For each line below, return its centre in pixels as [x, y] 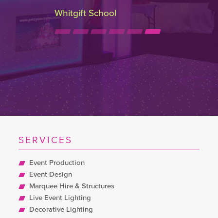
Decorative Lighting [61, 209]
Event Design [51, 174]
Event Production [57, 163]
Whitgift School [85, 13]
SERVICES [46, 140]
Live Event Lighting [60, 198]
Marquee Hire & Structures [72, 186]
